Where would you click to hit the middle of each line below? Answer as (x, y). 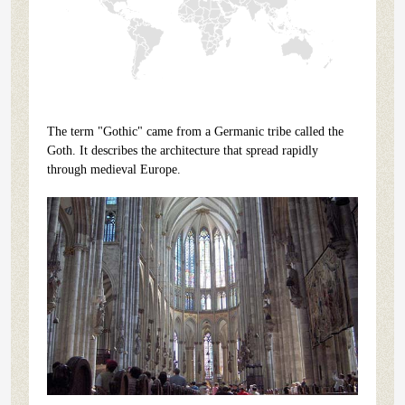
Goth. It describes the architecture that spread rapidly (183, 150)
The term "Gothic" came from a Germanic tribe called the (195, 131)
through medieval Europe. (114, 169)
